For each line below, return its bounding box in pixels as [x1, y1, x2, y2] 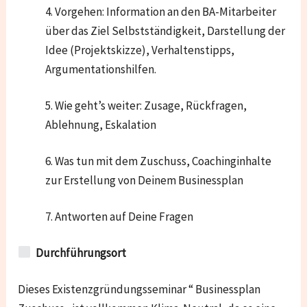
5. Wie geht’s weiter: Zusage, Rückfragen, [45, 97, 247, 113]
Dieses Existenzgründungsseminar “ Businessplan [18, 281, 261, 297]
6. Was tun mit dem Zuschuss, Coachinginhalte [45, 153, 272, 169]
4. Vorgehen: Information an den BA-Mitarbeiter [45, 3, 277, 19]
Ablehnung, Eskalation [45, 116, 157, 132]
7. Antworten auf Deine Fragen [45, 208, 194, 224]
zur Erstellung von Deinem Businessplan [45, 172, 244, 188]
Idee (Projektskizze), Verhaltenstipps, [45, 42, 235, 58]
